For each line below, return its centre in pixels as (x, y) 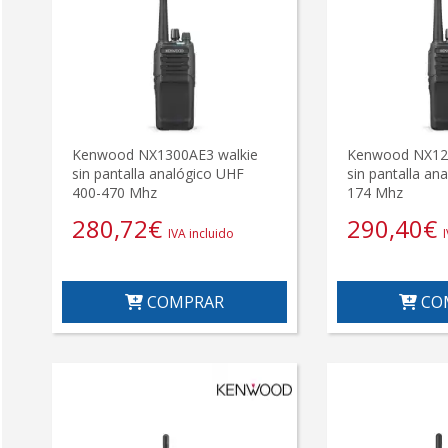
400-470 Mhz (114, 193)
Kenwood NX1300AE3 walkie (165, 155)
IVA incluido (201, 234)
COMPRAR (183, 302)
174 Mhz (374, 193)
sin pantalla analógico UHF (158, 174)
